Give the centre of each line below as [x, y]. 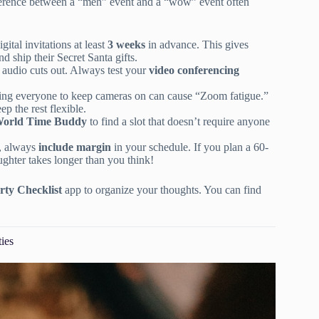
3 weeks [126, 44]
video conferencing [194, 70]
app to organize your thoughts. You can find [162, 189]
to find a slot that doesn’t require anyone [178, 121]
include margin [75, 147]
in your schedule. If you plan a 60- [190, 147]
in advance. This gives [197, 44]
